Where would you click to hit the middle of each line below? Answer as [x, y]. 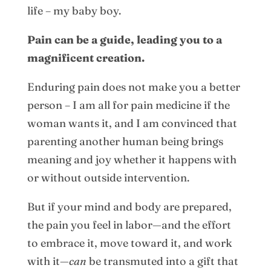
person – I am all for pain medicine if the [128, 105]
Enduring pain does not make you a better [133, 87]
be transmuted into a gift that [162, 261]
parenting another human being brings [125, 141]
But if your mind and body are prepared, [129, 206]
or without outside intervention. [108, 177]
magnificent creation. [86, 57]
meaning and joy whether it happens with [132, 159]
